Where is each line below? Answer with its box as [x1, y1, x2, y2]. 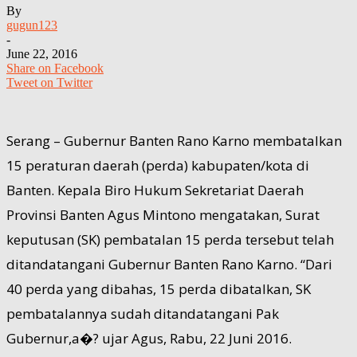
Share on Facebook [6, 61, 104, 75]
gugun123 [6, 18, 57, 32]
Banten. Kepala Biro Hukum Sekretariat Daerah [6, 180, 304, 199]
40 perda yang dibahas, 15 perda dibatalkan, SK [6, 279, 311, 298]
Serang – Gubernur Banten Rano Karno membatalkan [6, 131, 342, 150]
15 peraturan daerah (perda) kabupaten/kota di [6, 155, 309, 175]
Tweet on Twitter [6, 75, 92, 89]
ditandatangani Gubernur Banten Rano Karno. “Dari [6, 254, 332, 273]
